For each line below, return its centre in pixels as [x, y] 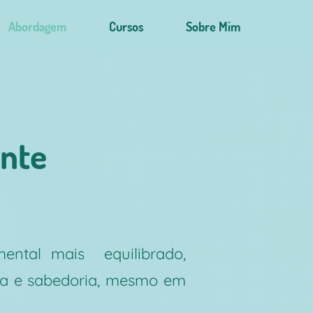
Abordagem [37, 27]
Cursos [126, 27]
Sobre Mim [213, 27]
